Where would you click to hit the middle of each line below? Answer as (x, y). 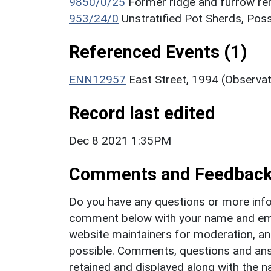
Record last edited (142, 113)
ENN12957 (97, 79)
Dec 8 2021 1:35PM (120, 140)
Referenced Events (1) (158, 52)
